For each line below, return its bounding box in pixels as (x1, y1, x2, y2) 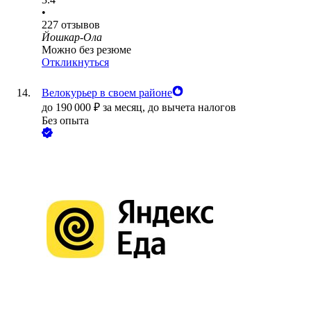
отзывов (61, 19, 100, 31)
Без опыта (42, 115, 89, 127)
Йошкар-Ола (42, 31, 102, 44)
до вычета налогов (148, 101, 236, 114)
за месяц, (103, 101, 148, 114)
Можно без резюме (42, 44, 131, 56)
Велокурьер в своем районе (42, 87, 172, 99)
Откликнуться (42, 56, 109, 69)
